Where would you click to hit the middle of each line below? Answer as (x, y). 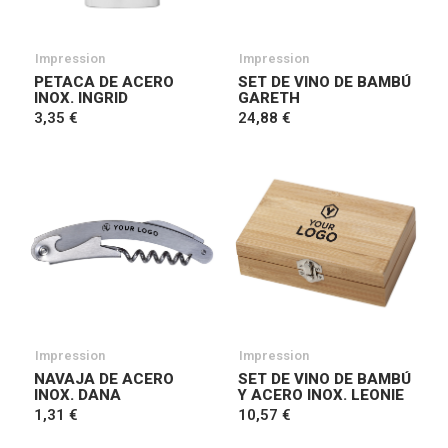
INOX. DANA (77, 395)
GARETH (269, 98)
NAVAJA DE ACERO (104, 379)
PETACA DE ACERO (104, 82)
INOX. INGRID (81, 98)
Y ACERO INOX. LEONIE (321, 395)
